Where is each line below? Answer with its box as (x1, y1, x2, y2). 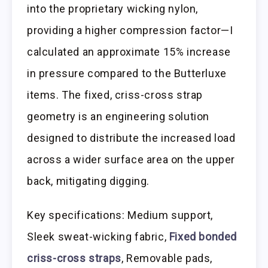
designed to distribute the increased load (27, 131, 236, 144)
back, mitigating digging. (27, 174, 150, 187)
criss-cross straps (27, 251, 121, 264)
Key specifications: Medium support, (27, 208, 214, 221)
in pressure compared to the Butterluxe (27, 66, 227, 80)
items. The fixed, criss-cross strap (27, 88, 203, 101)
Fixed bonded (169, 230, 237, 243)
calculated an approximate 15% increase (27, 45, 231, 58)
